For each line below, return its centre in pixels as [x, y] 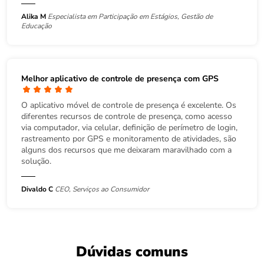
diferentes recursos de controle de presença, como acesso [127, 117]
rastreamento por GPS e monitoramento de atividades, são [129, 139]
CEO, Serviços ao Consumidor [102, 189]
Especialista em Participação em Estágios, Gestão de [130, 17]
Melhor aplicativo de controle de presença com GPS [120, 79]
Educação [37, 26]
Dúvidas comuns [132, 252]
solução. [36, 161]
